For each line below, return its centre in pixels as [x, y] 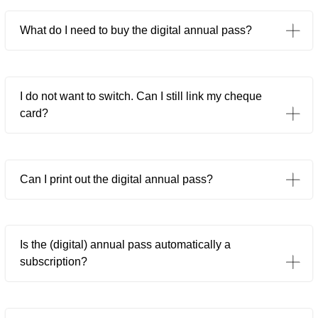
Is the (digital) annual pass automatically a [125, 245]
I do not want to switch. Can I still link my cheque [141, 96]
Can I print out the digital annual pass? [116, 179]
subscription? [54, 262]
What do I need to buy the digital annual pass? [136, 31]
